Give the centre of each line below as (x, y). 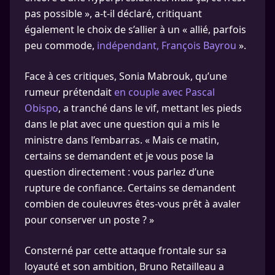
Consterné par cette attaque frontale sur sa (126, 250)
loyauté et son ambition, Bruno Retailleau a (124, 266)
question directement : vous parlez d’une (119, 172)
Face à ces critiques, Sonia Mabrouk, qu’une (126, 76)
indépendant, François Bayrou (167, 45)
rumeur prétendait (69, 92)
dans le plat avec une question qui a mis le (122, 124)
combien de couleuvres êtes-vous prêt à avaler (133, 204)
